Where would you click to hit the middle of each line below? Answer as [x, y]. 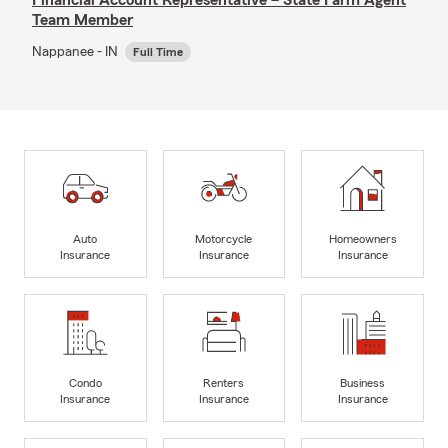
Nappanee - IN [76, 51]
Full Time [158, 51]
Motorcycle [224, 239]
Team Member [82, 19]
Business [363, 383]
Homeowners [362, 239]
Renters [224, 383]
